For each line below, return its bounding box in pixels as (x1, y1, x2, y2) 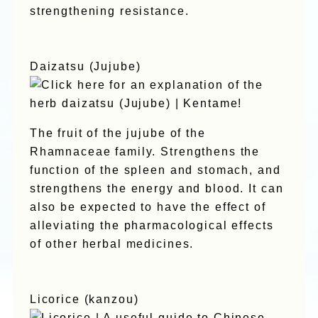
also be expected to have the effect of (29, 200, 266, 213)
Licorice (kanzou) (29, 292, 139, 305)
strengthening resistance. (29, 5, 190, 18)
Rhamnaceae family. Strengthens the (29, 145, 261, 158)
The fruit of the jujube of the (29, 126, 206, 139)
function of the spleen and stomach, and (29, 163, 281, 176)
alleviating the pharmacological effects (29, 219, 274, 231)
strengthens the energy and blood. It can (29, 182, 284, 194)
